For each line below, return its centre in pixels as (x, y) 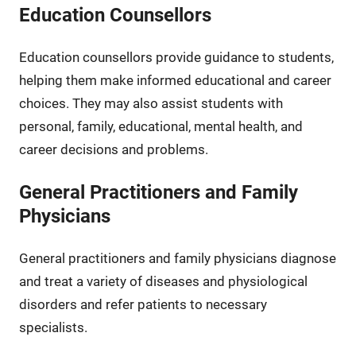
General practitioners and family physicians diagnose (177, 258)
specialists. (53, 327)
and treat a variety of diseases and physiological (163, 281)
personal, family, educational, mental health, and (161, 126)
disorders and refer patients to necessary (143, 304)
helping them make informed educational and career (175, 80)
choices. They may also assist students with (151, 103)
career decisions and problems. (113, 149)
